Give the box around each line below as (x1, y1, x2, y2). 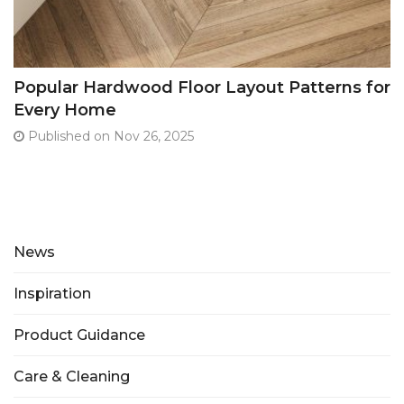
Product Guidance (14, 326, 145, 344)
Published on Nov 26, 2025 (24, 127, 194, 144)
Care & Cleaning (14, 367, 130, 385)
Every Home (14, 99, 116, 120)
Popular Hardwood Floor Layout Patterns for (14, 77, 390, 97)
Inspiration (14, 284, 91, 302)
